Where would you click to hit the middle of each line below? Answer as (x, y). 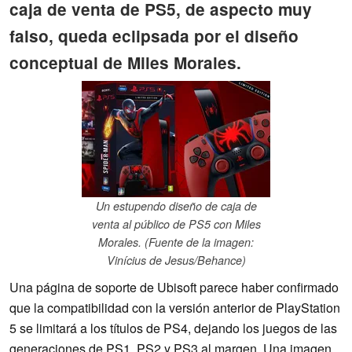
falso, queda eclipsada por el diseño (154, 35)
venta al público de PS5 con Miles (176, 224)
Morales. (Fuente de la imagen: (176, 242)
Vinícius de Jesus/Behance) (176, 260)
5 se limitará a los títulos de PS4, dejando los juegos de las (173, 328)
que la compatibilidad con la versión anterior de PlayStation (175, 308)
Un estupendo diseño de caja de (176, 206)
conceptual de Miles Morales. (125, 62)
